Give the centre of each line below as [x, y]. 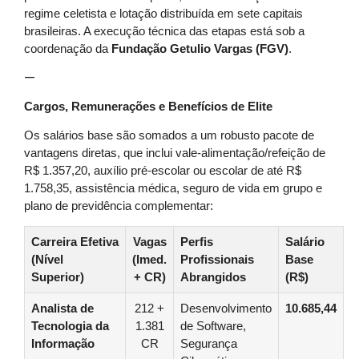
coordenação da [68, 48]
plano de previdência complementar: [119, 206]
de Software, [213, 327]
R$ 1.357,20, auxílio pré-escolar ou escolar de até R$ [163, 170]
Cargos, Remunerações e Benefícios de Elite [148, 106]
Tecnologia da [70, 327]
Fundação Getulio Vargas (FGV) [200, 48]
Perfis [197, 242]
